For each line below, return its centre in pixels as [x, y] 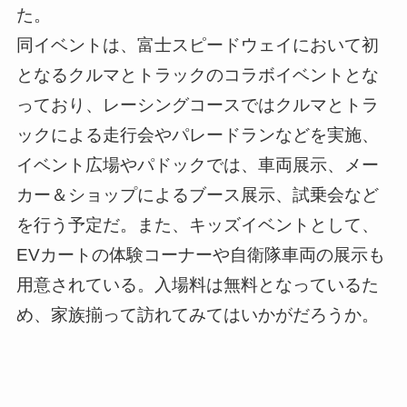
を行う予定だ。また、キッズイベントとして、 [197, 225]
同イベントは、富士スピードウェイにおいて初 [197, 45]
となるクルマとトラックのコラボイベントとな [197, 75]
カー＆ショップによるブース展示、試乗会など [197, 195]
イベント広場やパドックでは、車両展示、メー [197, 165]
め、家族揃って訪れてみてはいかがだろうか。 [197, 315]
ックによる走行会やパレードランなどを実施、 [197, 135]
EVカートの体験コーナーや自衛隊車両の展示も [200, 255]
